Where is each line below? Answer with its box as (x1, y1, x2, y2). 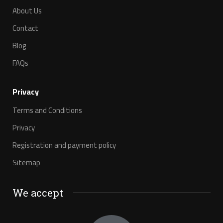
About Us (12, 3, 42, 18)
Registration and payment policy (12, 138, 116, 152)
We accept (12, 186, 63, 199)
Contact (12, 21, 38, 35)
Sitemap (12, 155, 40, 170)
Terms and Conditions (12, 103, 82, 117)
